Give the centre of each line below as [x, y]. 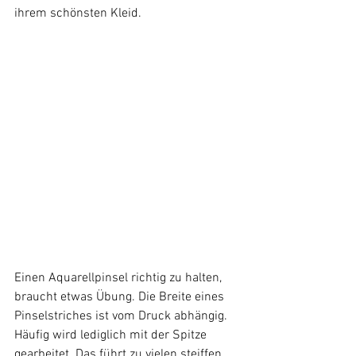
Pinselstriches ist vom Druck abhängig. [122, 316]
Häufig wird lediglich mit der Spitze [112, 335]
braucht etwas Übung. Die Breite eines [121, 297]
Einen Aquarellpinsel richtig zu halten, [120, 278]
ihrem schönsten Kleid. [78, 13]
